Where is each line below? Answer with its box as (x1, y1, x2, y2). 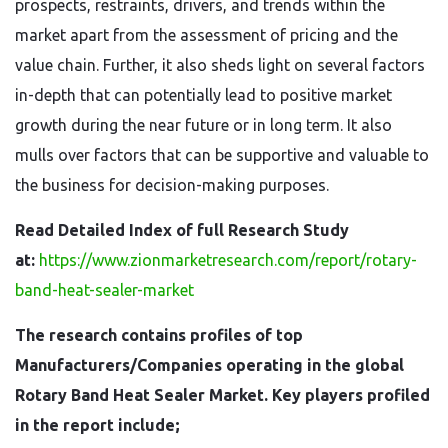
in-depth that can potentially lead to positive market (15, 86, 392, 104)
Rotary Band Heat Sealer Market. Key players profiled (15, 386, 430, 404)
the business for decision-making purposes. (15, 176, 329, 194)
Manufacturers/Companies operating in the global (15, 356, 404, 374)
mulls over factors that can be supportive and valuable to (15, 146, 429, 164)
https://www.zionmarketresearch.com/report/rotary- (39, 251, 417, 269)
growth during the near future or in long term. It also (15, 116, 392, 134)
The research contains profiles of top (15, 326, 303, 344)
